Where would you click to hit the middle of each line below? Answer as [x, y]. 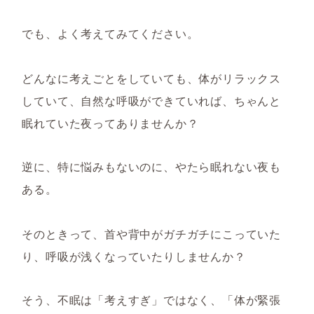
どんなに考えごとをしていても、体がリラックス [151, 78]
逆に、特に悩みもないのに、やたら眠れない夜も [151, 166]
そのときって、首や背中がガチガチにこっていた [151, 234]
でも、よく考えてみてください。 [110, 33]
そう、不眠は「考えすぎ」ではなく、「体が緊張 [151, 300]
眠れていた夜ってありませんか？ [110, 123]
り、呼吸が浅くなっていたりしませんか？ [134, 256]
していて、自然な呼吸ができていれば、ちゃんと [151, 101]
